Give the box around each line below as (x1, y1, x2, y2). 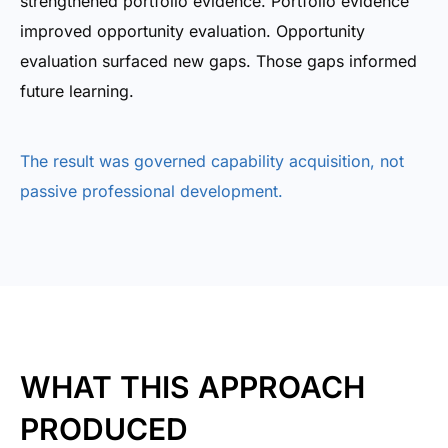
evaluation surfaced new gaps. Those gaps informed (20, 51, 417, 71)
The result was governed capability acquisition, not (20, 151, 404, 171)
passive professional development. (20, 181, 283, 201)
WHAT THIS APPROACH (20, 369, 365, 405)
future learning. (20, 81, 134, 101)
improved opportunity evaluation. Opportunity (20, 21, 365, 41)
